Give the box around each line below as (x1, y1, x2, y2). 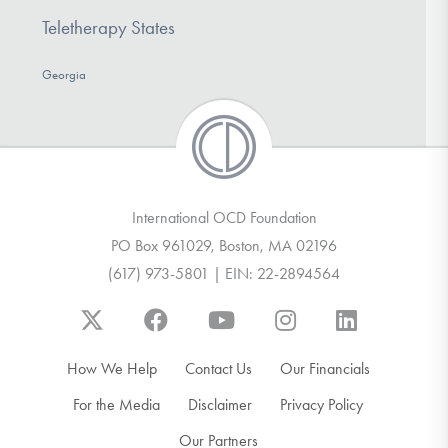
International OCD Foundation (131, 207, 317, 227)
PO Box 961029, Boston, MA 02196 (111, 235, 337, 255)
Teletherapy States (41, 15, 175, 39)
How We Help (66, 358, 157, 378)
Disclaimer (188, 394, 252, 414)
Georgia (41, 66, 86, 82)
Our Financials (279, 358, 370, 378)
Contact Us (184, 358, 252, 378)
